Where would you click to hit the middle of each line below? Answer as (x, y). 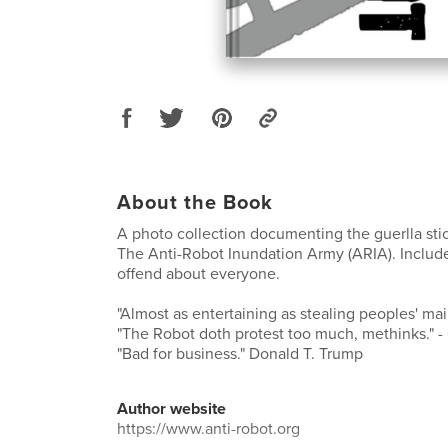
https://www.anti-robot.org (208, 429)
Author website (171, 409)
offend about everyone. (198, 274)
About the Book (195, 203)
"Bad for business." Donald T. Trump (240, 354)
